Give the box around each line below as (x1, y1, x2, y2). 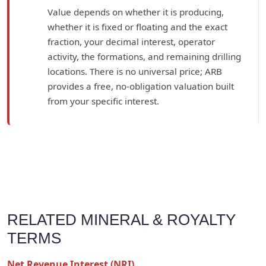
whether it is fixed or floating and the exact (47, 21, 227, 33)
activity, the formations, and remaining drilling (47, 50, 241, 63)
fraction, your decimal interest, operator (47, 36, 215, 48)
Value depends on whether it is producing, (47, 6, 224, 18)
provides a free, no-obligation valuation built (47, 80, 234, 93)
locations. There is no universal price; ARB (47, 65, 222, 78)
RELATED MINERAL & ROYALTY (7, 211, 236, 229)
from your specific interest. (47, 95, 159, 107)
